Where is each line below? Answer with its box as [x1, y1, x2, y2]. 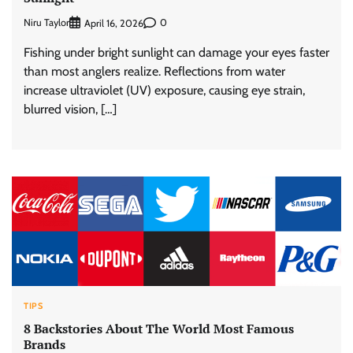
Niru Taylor [24, 17, 69, 29]
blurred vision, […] [24, 101, 117, 117]
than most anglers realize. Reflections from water [24, 63, 285, 79]
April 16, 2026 [84, 17, 143, 29]
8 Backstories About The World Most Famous [24, 319, 294, 337]
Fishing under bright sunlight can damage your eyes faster [24, 44, 329, 60]
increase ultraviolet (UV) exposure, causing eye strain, [24, 82, 305, 98]
